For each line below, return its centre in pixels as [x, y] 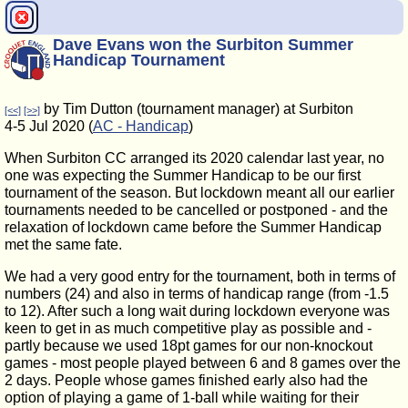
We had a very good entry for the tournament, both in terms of [200, 276]
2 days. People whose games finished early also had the [186, 380]
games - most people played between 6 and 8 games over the [203, 363]
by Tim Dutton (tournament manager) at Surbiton [197, 109]
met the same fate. [63, 245]
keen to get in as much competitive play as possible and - [188, 328]
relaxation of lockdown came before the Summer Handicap [193, 227]
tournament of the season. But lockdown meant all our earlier [199, 193]
